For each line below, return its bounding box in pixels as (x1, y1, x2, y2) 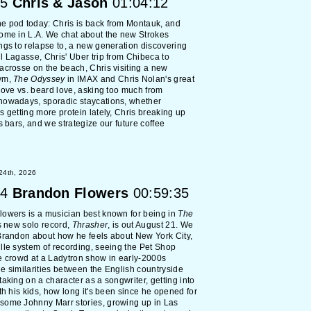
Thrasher (72, 220, 108, 230)
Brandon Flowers (12, 185, 129, 201)
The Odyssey (13, 74, 65, 84)
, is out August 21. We (108, 220, 194, 230)
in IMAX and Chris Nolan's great (65, 74, 194, 84)
